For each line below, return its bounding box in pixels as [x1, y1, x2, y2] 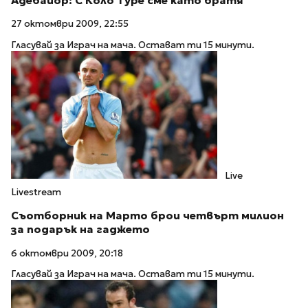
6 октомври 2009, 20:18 [11, 247, 123, 259]
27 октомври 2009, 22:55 [11, 18, 129, 30]
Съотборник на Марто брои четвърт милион [11, 208, 284, 222]
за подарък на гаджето [11, 222, 150, 236]
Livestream [11, 186, 61, 199]
